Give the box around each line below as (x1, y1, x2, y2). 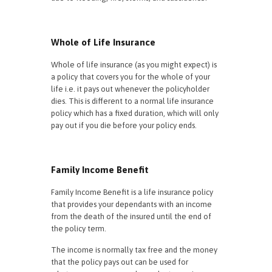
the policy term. (51, 224, 106, 233)
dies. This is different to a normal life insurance (51, 97, 214, 106)
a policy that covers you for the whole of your (51, 72, 210, 81)
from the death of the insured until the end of (51, 212, 211, 221)
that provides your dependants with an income (51, 200, 212, 209)
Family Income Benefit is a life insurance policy (51, 188, 213, 197)
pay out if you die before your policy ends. (51, 121, 197, 130)
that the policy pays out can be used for (51, 257, 188, 267)
